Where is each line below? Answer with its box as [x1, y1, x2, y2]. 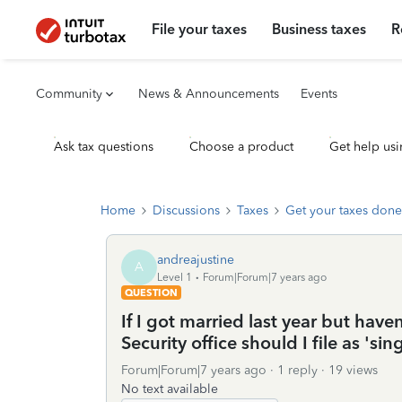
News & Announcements [138, 86, 279, 101]
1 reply [277, 363, 318, 378]
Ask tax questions [54, 139, 153, 154]
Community [36, 86, 102, 101]
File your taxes [152, 21, 248, 38]
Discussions [153, 203, 220, 218]
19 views [328, 363, 378, 378]
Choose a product [189, 139, 293, 154]
